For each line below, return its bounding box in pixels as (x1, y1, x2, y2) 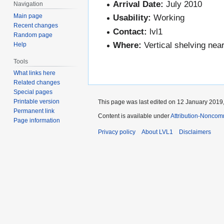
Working (151, 13, 185, 23)
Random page (13, 31, 53, 38)
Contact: (113, 26, 147, 36)
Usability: (113, 13, 151, 23)
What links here (13, 69, 56, 77)
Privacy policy (98, 128, 135, 135)
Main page (13, 12, 43, 19)
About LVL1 (141, 128, 173, 135)
